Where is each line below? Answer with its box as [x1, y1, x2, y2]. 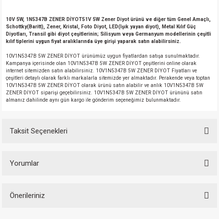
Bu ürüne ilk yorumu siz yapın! [68, 196, 151, 203]
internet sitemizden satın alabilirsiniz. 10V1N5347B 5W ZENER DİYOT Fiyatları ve [6, 68, 197, 73]
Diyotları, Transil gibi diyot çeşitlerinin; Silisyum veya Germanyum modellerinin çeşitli [6, 31, 211, 37]
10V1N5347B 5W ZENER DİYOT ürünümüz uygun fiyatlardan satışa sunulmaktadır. [6, 53, 200, 59]
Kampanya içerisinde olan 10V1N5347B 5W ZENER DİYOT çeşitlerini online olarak [6, 61, 197, 66]
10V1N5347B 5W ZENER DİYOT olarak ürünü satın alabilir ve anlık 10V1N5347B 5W [6, 83, 203, 88]
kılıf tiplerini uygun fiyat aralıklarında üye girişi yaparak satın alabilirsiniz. [6, 39, 181, 44]
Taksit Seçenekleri [10, 127, 67, 135]
